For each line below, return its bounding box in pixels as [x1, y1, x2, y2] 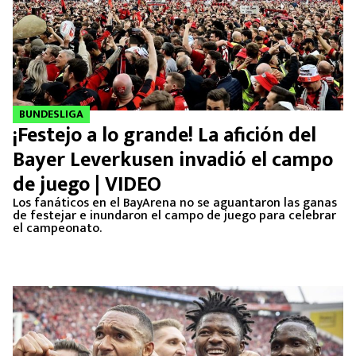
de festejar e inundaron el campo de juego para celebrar [13, 205, 336, 226]
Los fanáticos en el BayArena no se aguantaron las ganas [13, 192, 337, 214]
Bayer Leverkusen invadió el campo [13, 143, 333, 177]
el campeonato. [13, 218, 102, 239]
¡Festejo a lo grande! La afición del [13, 118, 316, 153]
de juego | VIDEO [13, 168, 161, 202]
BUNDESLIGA [19, 105, 83, 123]
